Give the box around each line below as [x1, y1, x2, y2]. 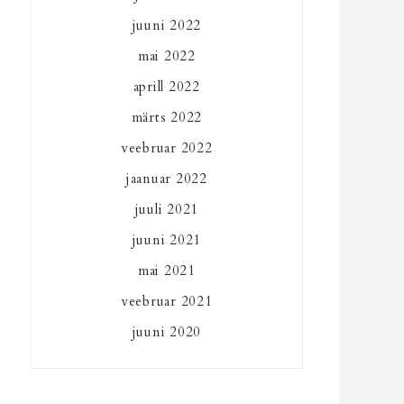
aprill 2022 [133, 77, 200, 96]
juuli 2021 [134, 199, 199, 218]
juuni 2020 [132, 322, 202, 341]
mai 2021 [137, 261, 196, 280]
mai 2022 [137, 46, 196, 65]
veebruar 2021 [120, 291, 213, 310]
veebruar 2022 [120, 138, 213, 157]
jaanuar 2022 [125, 169, 207, 188]
